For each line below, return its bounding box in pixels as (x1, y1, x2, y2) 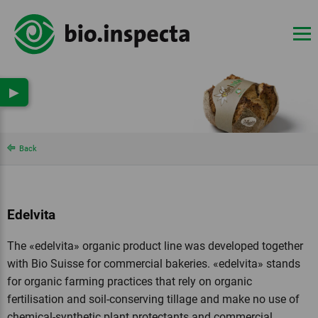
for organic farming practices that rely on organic (7, 275, 252, 288)
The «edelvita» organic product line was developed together (7, 239, 303, 253)
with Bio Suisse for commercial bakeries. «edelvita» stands (7, 257, 300, 270)
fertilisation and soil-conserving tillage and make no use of (7, 292, 300, 306)
